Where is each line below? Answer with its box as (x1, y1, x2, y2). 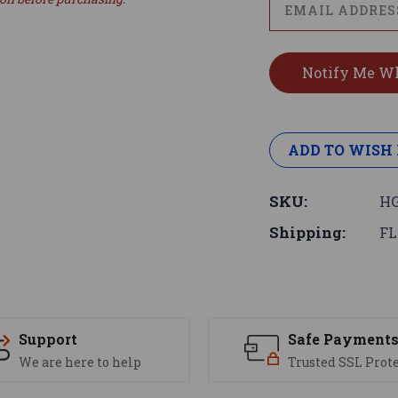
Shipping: (269, 222, 346, 243)
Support (18, 330, 77, 349)
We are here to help (18, 354, 141, 371)
